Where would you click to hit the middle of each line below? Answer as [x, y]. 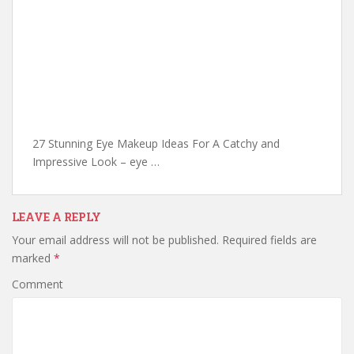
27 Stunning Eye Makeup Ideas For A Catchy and [156, 143]
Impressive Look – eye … [96, 162]
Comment [38, 284]
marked [33, 258]
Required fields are [268, 240]
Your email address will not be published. [115, 240]
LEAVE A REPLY [56, 217]
